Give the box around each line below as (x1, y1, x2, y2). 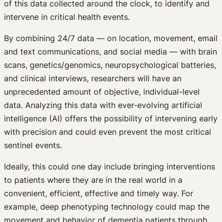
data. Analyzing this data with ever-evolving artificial (4, 100, 202, 110)
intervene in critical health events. (4, 11, 130, 22)
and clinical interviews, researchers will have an (4, 73, 181, 83)
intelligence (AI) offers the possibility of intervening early (4, 113, 218, 123)
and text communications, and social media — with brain (4, 46, 217, 56)
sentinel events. (4, 140, 62, 150)
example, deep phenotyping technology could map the (4, 201, 210, 212)
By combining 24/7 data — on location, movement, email (4, 33, 218, 43)
